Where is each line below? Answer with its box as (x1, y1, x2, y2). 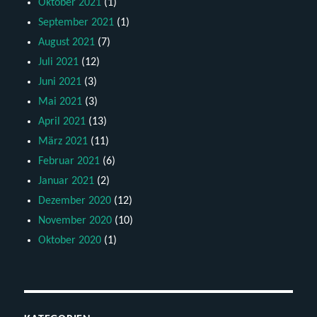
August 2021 (38, 37, 96, 49)
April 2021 (38, 116, 86, 128)
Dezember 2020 (38, 195, 112, 207)
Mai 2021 (38, 96, 83, 108)
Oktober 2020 (38, 235, 102, 247)
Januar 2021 (38, 175, 95, 188)
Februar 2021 (38, 156, 100, 168)
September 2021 (38, 17, 115, 29)
